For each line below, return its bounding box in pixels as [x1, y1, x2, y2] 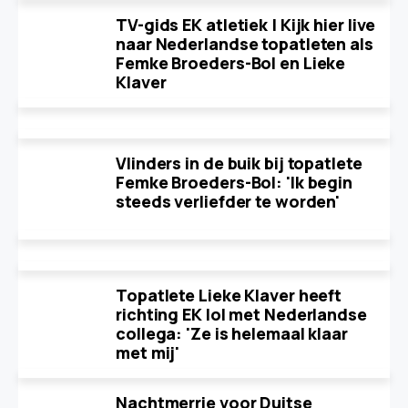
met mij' [116, 342, 180, 363]
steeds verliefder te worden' [116, 190, 341, 212]
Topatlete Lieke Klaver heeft [116, 284, 342, 306]
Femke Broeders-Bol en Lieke [116, 52, 346, 74]
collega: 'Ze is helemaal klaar [116, 322, 348, 344]
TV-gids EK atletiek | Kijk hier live [116, 14, 376, 36]
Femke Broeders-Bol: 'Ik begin [116, 171, 353, 193]
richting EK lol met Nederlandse [116, 303, 367, 325]
